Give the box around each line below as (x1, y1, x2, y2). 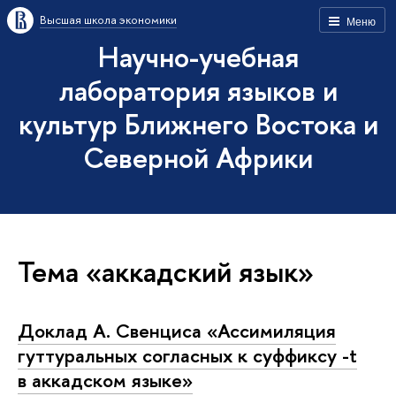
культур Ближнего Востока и (18, 104, 378, 143)
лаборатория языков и (58, 71, 338, 110)
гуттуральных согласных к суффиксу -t (18, 341, 357, 369)
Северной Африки (83, 138, 313, 177)
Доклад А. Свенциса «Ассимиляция (18, 316, 336, 344)
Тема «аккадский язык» (18, 251, 314, 291)
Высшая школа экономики (40, 11, 177, 27)
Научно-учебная (97, 37, 299, 76)
